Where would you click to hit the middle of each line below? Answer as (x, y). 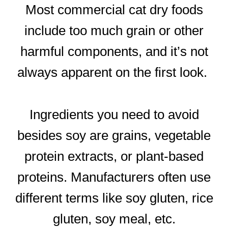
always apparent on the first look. (114, 73)
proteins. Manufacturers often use (114, 177)
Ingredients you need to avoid (114, 114)
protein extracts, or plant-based (114, 156)
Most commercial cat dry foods (114, 10)
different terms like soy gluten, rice (114, 198)
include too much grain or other (114, 31)
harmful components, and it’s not (114, 52)
